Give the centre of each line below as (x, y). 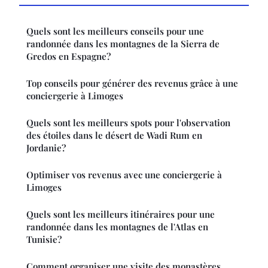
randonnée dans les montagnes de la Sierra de (123, 43)
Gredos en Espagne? (68, 56)
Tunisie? (44, 239)
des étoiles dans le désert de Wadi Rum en (114, 135)
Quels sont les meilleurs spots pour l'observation (128, 122)
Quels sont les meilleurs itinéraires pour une (121, 214)
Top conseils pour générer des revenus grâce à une (132, 83)
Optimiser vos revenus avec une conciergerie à (124, 174)
